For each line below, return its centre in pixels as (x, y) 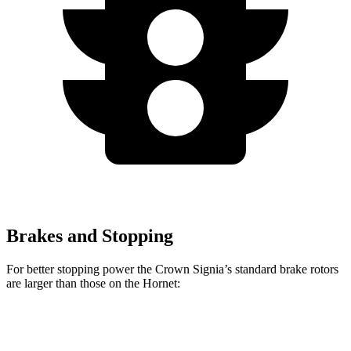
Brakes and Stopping (90, 235)
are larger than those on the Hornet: (93, 283)
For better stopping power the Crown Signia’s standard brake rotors (172, 269)
